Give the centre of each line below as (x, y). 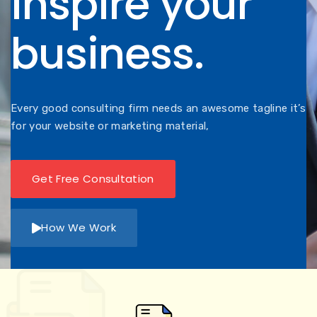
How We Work (79, 227)
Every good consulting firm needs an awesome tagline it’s (158, 108)
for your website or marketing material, (110, 126)
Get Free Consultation (93, 179)
